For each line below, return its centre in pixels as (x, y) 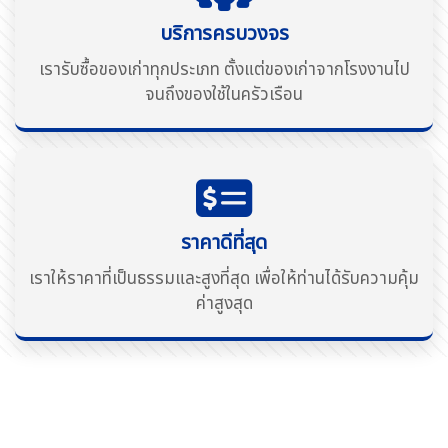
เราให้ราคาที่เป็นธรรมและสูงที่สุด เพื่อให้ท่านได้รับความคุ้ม (224, 278)
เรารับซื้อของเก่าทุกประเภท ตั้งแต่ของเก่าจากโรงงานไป (224, 69)
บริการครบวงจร (224, 33)
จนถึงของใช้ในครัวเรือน (224, 94)
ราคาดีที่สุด (224, 242)
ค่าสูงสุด (224, 303)
